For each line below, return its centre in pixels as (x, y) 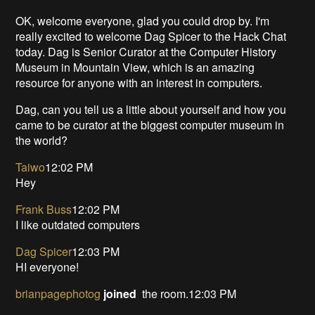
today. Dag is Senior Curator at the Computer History (146, 51)
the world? (42, 140)
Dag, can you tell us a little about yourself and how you (151, 109)
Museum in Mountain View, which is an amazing (135, 67)
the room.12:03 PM (187, 293)
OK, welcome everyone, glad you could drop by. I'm (143, 20)
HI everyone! (47, 266)
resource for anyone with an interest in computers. (139, 82)
